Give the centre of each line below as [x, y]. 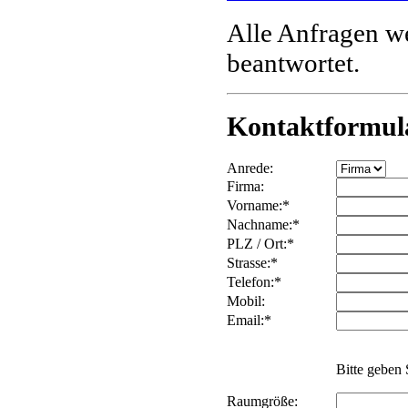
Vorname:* [258, 206]
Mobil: [246, 301]
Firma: [245, 187]
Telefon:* [254, 282]
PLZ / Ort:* [260, 244]
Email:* [249, 321]
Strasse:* [252, 263]
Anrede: [250, 168]
